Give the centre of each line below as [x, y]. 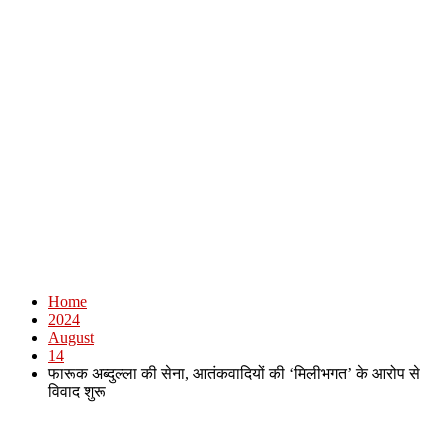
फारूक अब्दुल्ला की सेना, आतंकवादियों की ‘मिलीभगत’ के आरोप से [234, 373]
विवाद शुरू [77, 391]
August [71, 337]
